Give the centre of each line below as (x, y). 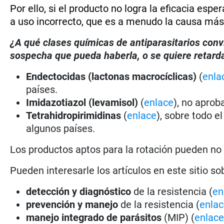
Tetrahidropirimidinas (75, 115)
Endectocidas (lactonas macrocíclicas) (111, 76)
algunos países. (61, 128)
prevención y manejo (72, 204)
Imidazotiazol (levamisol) (83, 102)
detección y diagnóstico (79, 191)
